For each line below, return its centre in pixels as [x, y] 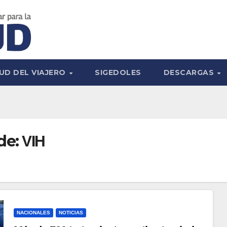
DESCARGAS [190, 73]
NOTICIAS [71, 213]
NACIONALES [33, 213]
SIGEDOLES [118, 73]
